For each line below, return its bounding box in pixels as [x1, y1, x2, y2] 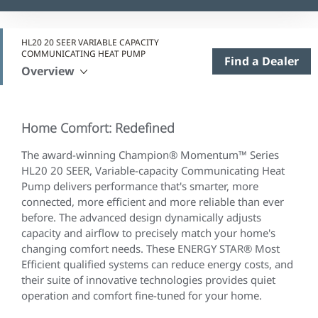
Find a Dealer [224, 53, 299, 69]
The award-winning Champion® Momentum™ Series [21, 148, 279, 162]
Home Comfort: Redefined [21, 119, 175, 136]
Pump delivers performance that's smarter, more [21, 179, 258, 193]
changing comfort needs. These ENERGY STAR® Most [21, 241, 280, 256]
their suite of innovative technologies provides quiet [21, 273, 275, 287]
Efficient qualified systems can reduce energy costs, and [21, 257, 293, 271]
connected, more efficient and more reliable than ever [21, 194, 284, 209]
